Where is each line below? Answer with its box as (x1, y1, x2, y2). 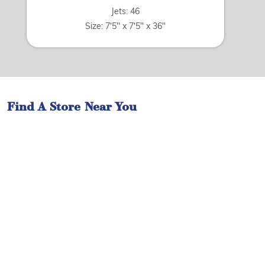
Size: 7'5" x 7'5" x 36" (85, 22, 166, 32)
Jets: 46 (111, 8, 140, 17)
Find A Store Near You (7, 102, 137, 114)
